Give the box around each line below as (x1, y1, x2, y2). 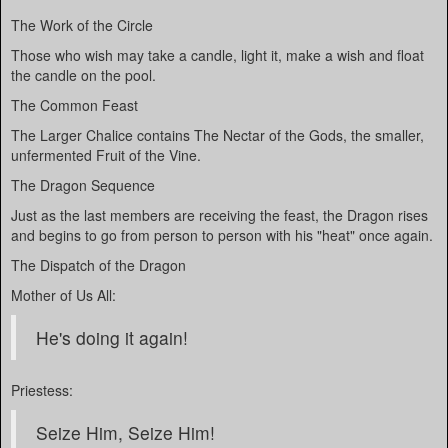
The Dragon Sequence (11, 175, 155, 195)
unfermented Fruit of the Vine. (11, 145, 201, 165)
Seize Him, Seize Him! (36, 420, 215, 445)
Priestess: (11, 380, 73, 400)
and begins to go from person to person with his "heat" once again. (11, 225, 433, 245)
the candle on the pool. (11, 65, 156, 85)
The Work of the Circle (11, 15, 153, 35)
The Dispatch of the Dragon (11, 255, 186, 275)
